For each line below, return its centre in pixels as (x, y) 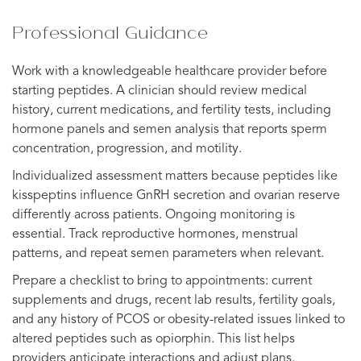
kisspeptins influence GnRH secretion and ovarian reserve (176, 195)
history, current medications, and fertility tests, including (172, 110)
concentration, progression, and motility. (127, 149)
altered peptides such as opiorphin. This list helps (154, 339)
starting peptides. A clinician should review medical (160, 91)
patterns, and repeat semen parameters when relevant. (168, 253)
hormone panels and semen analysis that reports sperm (170, 129)
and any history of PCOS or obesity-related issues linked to (178, 320)
